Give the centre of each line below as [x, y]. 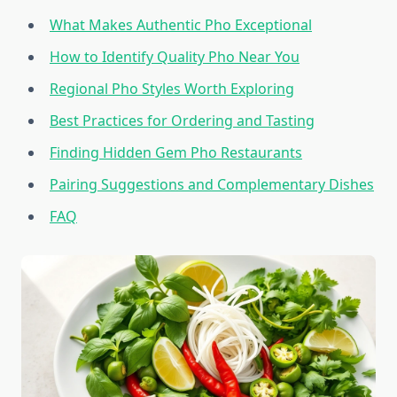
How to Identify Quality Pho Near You [175, 57]
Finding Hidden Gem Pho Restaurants [176, 153]
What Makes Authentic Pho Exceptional [181, 25]
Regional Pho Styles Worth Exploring [172, 89]
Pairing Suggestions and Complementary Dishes [212, 185]
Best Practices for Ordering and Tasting [182, 121]
